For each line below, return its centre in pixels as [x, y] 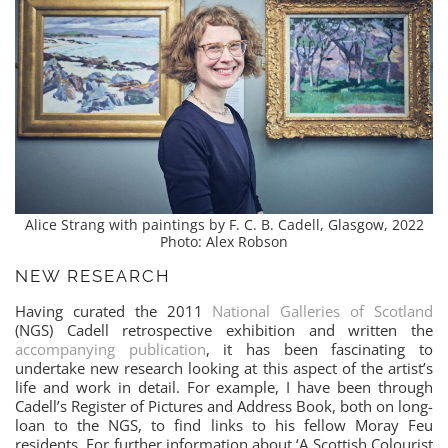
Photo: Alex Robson [224, 242]
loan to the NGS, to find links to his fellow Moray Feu [224, 425]
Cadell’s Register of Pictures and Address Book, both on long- [224, 406]
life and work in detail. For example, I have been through [224, 387]
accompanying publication [110, 349]
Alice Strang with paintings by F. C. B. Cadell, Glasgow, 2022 [224, 225]
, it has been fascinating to [319, 349]
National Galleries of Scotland [323, 311]
